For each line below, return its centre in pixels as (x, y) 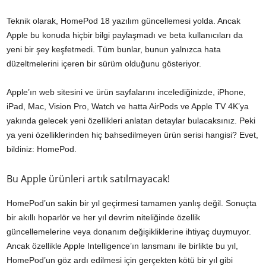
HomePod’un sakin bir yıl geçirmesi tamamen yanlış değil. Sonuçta (132, 203)
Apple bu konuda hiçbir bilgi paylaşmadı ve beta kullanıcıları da (125, 35)
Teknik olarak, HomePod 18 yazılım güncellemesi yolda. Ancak (123, 21)
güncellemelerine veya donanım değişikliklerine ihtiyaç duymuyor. (129, 232)
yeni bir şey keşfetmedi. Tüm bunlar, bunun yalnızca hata (114, 50)
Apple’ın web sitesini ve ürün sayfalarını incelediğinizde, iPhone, (126, 92)
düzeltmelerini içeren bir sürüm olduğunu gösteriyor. (104, 64)
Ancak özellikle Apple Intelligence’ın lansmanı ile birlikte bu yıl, (122, 246)
